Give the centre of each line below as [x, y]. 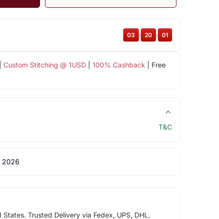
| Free [155, 65]
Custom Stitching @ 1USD [44, 65]
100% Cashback [119, 65]
